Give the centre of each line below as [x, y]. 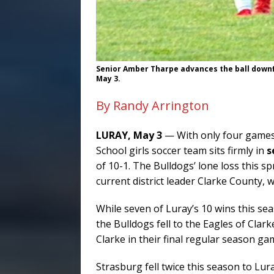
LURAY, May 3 [129, 135]
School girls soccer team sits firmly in [181, 150]
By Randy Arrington [153, 105]
